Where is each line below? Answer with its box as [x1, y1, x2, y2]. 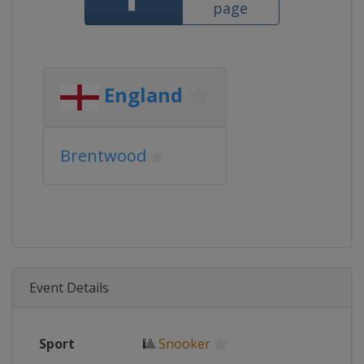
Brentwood [60, 145, 146, 167]
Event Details [29, 279, 109, 297]
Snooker [158, 335, 210, 353]
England [104, 81, 183, 109]
